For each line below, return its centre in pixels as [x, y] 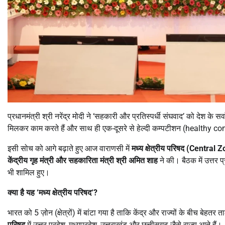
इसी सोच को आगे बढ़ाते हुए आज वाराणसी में [70, 148]
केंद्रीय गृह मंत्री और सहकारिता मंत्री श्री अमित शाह [83, 160]
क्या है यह [22, 192]
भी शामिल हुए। [29, 172]
